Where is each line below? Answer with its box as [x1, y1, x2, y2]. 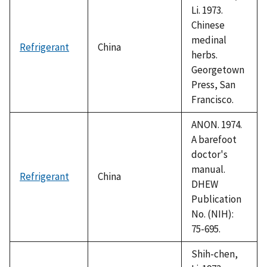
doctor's [191, 147, 228, 161]
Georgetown [191, 63, 244, 76]
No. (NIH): [191, 207, 234, 221]
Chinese [191, 18, 225, 32]
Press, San [191, 77, 235, 91]
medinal [191, 33, 226, 46]
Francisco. [191, 92, 234, 106]
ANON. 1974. [191, 117, 242, 131]
